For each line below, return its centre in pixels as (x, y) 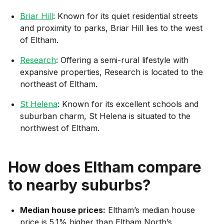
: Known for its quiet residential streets (125, 16)
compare (168, 167)
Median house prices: (63, 210)
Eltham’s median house (151, 210)
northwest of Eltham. (60, 128)
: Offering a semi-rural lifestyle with (122, 60)
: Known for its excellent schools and (128, 104)
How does (46, 167)
